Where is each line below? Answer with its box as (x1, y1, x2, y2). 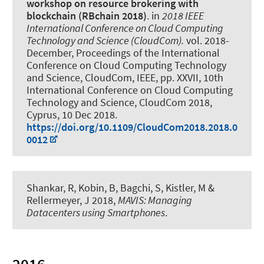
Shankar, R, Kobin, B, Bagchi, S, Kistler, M (27, 180, 206, 194)
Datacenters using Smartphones (27, 205, 165, 219)
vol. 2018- (184, 33, 229, 47)
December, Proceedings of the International (27, 45, 220, 60)
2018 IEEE (162, 8, 204, 22)
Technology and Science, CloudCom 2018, (27, 95, 212, 109)
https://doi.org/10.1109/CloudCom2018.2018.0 (27, 120, 237, 134)
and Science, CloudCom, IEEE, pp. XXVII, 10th (27, 70, 223, 84)
